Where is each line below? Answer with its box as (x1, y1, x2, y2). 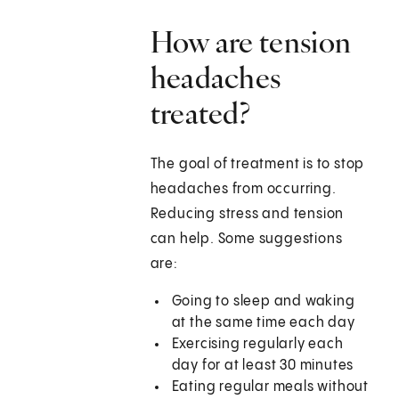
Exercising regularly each (171, 337, 344, 353)
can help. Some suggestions (150, 232, 343, 248)
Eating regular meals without (171, 379, 370, 395)
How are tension (150, 23, 352, 61)
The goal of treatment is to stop (150, 157, 365, 173)
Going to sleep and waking (171, 294, 355, 310)
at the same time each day (171, 315, 355, 331)
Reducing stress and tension (150, 207, 345, 223)
